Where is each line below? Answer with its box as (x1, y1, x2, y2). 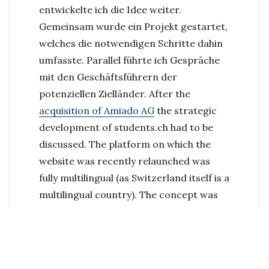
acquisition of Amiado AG (38, 104, 154, 116)
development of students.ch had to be (38, 121, 213, 133)
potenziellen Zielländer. (38, 87, 147, 100)
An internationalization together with (38, 222, 212, 234)
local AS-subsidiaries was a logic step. (38, 238, 211, 251)
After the (148, 87, 190, 100)
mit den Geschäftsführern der (38, 70, 177, 83)
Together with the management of (38, 255, 198, 268)
